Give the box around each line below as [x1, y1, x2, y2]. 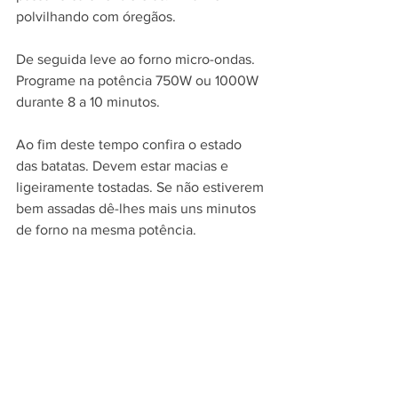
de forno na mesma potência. [16, 222, 196, 238]
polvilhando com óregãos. [16, 9, 176, 25]
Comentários [18, 370, 100, 386]
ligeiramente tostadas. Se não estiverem [16, 179, 267, 195]
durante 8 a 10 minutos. [16, 94, 160, 110]
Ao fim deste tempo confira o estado [16, 137, 245, 153]
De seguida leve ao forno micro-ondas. [16, 52, 259, 68]
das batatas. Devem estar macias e [16, 158, 232, 174]
